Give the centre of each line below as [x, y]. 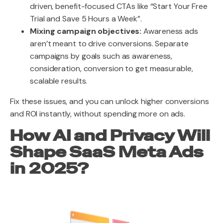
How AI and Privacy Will [110, 136]
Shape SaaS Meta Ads [107, 152]
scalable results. [59, 81]
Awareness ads [170, 31]
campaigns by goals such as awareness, [101, 56]
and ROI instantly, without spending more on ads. [98, 114]
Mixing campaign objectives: [86, 31]
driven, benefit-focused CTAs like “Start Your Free [119, 6]
